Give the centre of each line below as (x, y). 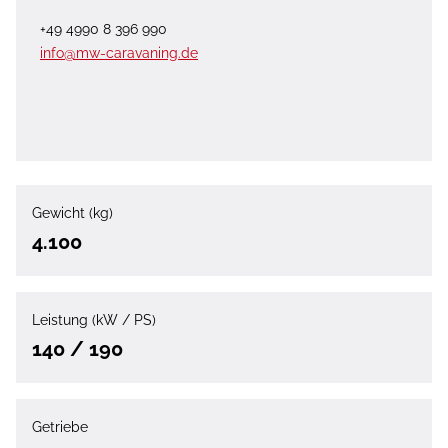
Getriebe (60, 426)
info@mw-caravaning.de (119, 52)
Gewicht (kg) (72, 212)
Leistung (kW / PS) (94, 319)
